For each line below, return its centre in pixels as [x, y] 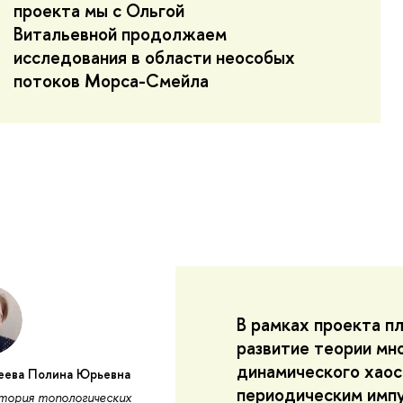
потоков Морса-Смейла [112, 80]
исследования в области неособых [155, 57]
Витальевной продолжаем [121, 33]
